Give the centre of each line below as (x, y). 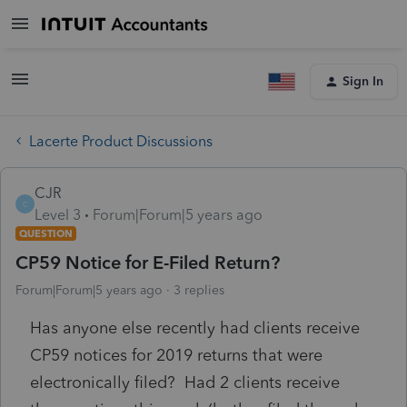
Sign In (363, 81)
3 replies (199, 290)
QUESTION (46, 233)
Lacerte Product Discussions (121, 141)
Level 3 (58, 214)
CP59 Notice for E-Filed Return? (148, 262)
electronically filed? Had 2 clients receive (185, 382)
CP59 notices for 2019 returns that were (176, 355)
